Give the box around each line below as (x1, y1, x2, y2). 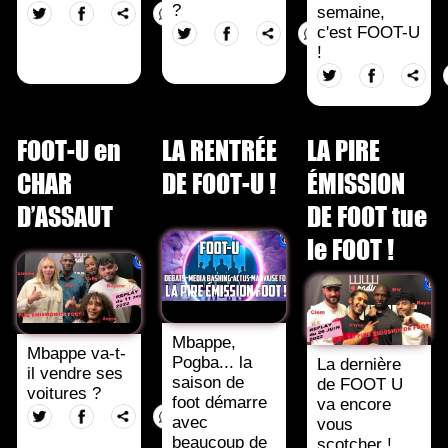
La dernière (317, 354, 401, 374)
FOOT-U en (17, 132, 121, 166)
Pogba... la (172, 352, 253, 372)
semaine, (317, 2, 385, 22)
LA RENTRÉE (161, 132, 277, 166)
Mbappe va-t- (27, 343, 127, 363)
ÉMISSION (306, 165, 405, 199)
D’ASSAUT (17, 198, 113, 232)
